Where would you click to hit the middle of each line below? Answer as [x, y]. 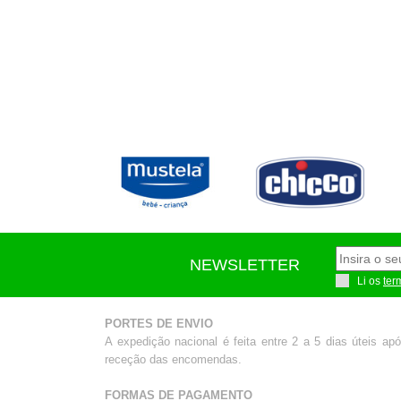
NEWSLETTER [245, 265]
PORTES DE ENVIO [159, 324]
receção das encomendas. [173, 360]
